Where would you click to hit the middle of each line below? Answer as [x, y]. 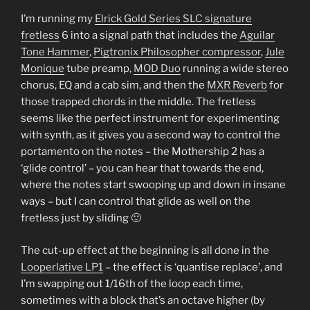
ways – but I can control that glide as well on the [136, 202]
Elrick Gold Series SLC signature [173, 19]
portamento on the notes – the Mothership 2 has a [143, 152]
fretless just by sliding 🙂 [81, 218]
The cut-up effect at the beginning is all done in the [145, 250]
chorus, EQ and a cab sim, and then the [114, 85]
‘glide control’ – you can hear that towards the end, [142, 168]
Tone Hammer [55, 52]
